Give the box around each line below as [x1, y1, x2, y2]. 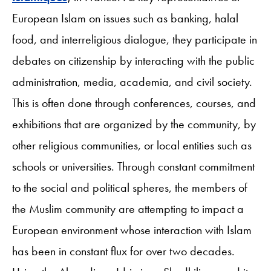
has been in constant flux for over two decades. [12, 243, 235, 259]
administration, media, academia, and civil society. [12, 73, 252, 90]
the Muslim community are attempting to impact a [12, 200, 244, 217]
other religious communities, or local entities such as [12, 137, 252, 153]
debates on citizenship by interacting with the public [12, 52, 255, 68]
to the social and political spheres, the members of [12, 179, 247, 195]
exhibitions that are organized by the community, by [12, 116, 256, 132]
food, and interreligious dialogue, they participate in [12, 31, 257, 47]
